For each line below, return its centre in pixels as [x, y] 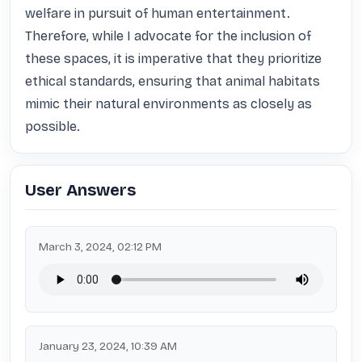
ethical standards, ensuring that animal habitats [173, 81]
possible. [53, 126]
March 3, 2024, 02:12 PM [100, 247]
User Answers [80, 190]
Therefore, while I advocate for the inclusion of [168, 36]
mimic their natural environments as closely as [168, 104]
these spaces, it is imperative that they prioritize [173, 59]
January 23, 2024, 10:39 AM [108, 346]
